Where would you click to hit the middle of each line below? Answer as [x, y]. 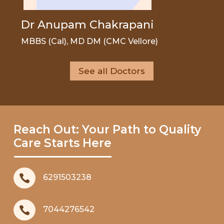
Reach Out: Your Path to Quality [107, 130]
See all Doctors [112, 71]
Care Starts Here [62, 143]
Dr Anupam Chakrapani [88, 24]
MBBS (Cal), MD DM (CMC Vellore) [90, 41]
